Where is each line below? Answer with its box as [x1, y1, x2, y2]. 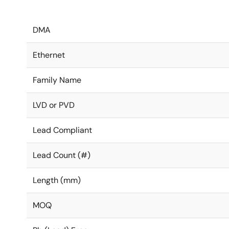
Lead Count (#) [33, 150, 90, 161]
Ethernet [33, 50, 65, 60]
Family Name [33, 75, 81, 85]
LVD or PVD [33, 100, 75, 110]
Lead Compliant [33, 125, 92, 135]
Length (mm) [33, 175, 81, 186]
